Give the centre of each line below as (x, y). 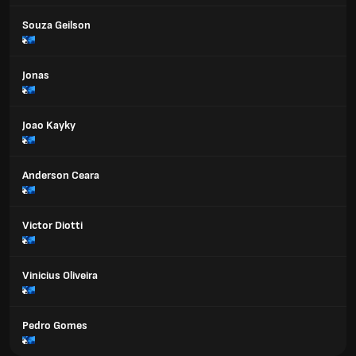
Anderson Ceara (61, 175)
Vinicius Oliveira (60, 275)
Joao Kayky (49, 125)
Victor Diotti (52, 225)
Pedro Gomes (55, 325)
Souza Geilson (56, 25)
